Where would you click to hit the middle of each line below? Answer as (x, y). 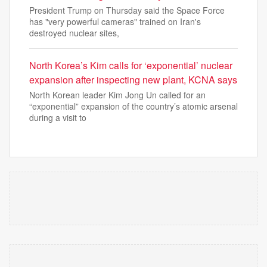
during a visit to (58, 117)
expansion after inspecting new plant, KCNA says (133, 80)
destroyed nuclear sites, (74, 33)
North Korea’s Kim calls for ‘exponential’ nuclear (131, 65)
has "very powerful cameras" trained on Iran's (115, 21)
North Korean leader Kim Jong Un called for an (117, 95)
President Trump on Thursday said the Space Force (127, 10)
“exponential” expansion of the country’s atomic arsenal (133, 106)
